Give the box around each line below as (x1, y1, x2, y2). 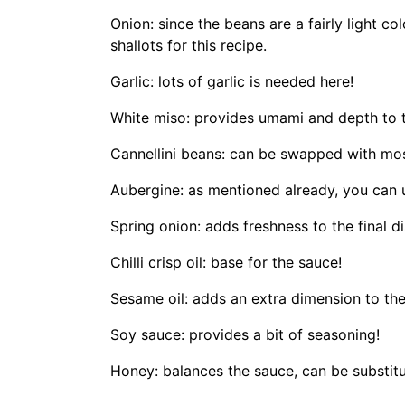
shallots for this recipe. (110, 36, 271, 54)
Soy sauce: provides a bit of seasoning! (110, 325, 380, 344)
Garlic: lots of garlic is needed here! (110, 72, 358, 90)
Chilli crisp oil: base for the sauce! (110, 253, 342, 271)
